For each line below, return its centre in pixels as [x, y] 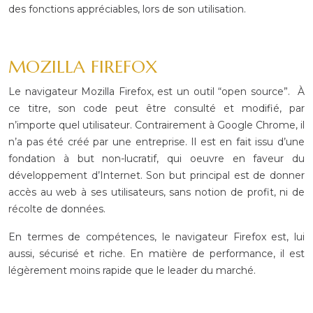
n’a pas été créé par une [70, 142]
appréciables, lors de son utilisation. [160, 9]
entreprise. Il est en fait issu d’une [218, 142]
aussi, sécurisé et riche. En [76, 254]
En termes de [45, 237]
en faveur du [264, 159]
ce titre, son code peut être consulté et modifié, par [156, 108]
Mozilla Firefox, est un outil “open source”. [185, 92]
